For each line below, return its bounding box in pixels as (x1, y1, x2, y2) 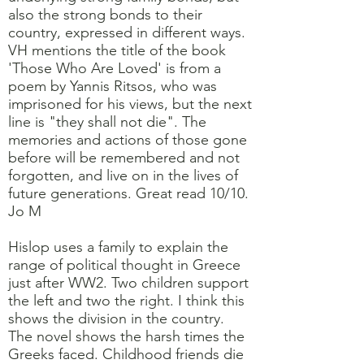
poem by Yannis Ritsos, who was (8, 77, 217, 95)
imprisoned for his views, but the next (8, 95, 252, 113)
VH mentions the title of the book (8, 41, 226, 59)
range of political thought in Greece (8, 256, 240, 274)
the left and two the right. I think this (8, 292, 245, 310)
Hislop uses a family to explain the (8, 238, 228, 256)
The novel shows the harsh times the (8, 327, 245, 345)
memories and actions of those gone (8, 131, 247, 149)
